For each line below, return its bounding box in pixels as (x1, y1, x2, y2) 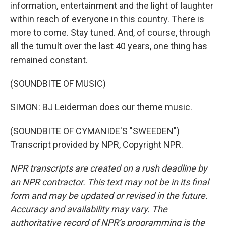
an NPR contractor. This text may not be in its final (10, 177, 209, 187)
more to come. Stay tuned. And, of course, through (10, 27, 210, 38)
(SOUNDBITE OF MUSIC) (10, 78, 106, 89)
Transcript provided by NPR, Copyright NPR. (10, 139, 183, 150)
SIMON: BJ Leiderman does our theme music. (10, 102, 192, 112)
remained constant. (10, 54, 88, 65)
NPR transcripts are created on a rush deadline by (10, 163, 207, 174)
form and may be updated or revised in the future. (10, 190, 208, 201)
